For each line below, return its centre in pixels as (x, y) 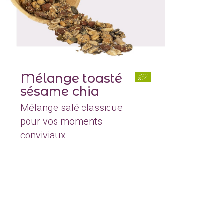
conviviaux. (44, 135)
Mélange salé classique (72, 107)
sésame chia (60, 91)
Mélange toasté (71, 78)
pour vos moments (61, 121)
